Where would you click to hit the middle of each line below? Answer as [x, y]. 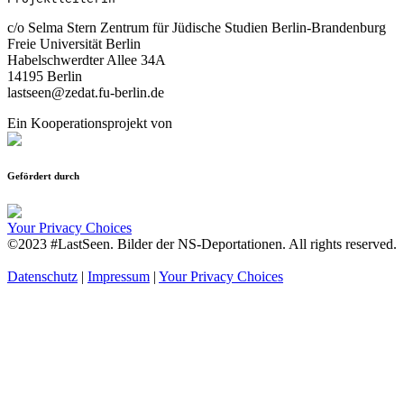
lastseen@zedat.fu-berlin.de [86, 92]
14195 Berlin [45, 76]
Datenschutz [42, 276]
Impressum [119, 276]
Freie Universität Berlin [74, 43]
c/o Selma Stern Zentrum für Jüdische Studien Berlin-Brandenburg [197, 27]
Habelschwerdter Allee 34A [87, 60]
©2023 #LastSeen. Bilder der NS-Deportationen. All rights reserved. [202, 243]
